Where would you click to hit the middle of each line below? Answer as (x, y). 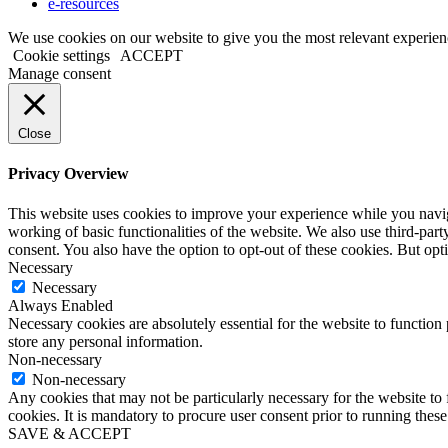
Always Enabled (60, 305)
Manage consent (59, 73)
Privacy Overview (68, 174)
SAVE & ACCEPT (69, 433)
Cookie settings (61, 55)
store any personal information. (105, 341)
